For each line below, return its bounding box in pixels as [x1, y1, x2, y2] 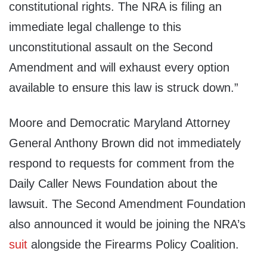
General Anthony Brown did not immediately [9, 136, 241, 150]
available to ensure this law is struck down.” [9, 81, 238, 95]
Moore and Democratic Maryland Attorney [9, 116, 230, 130]
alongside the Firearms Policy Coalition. [27, 238, 239, 252]
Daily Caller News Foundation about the [9, 177, 218, 191]
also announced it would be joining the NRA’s [9, 218, 246, 231]
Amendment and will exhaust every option [9, 61, 229, 74]
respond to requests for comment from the [9, 157, 234, 170]
